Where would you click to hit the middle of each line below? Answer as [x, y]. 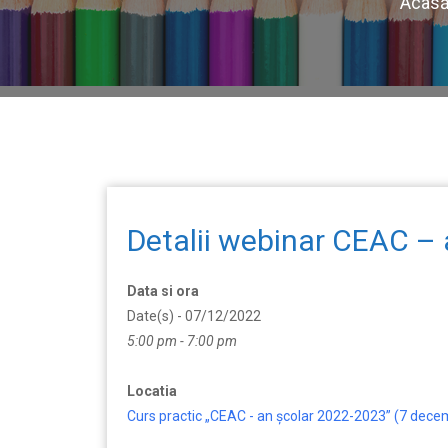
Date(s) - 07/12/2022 [194, 316]
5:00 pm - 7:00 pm [182, 341]
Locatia [152, 391]
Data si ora [163, 291]
